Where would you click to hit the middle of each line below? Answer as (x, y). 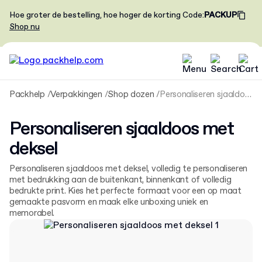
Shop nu (25, 27)
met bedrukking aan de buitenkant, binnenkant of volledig (120, 180)
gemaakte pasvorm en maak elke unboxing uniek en (109, 202)
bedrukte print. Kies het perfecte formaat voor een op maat (125, 191)
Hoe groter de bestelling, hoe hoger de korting (95, 15)
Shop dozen (131, 95)
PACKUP (220, 15)
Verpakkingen (76, 95)
